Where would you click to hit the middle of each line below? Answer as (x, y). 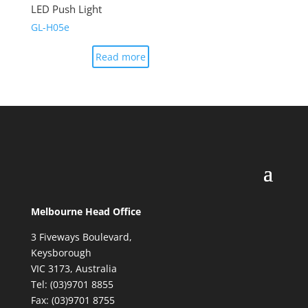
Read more (120, 57)
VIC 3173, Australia (74, 269)
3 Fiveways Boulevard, (81, 237)
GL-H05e (50, 27)
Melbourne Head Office (86, 212)
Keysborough (61, 253)
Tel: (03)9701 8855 (72, 285)
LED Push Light (66, 9)
